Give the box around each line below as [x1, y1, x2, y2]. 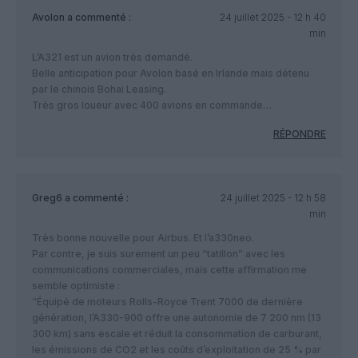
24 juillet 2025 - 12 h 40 [219, 11, 326, 24]
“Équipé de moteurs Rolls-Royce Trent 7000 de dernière [32, 296, 303, 308]
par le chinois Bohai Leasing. [32, 83, 166, 96]
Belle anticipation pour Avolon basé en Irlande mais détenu [32, 67, 309, 80]
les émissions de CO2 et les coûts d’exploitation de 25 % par [32, 344, 321, 356]
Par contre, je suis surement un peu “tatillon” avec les [32, 248, 285, 261]
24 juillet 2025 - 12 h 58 [220, 192, 326, 205]
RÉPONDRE [273, 128, 326, 141]
